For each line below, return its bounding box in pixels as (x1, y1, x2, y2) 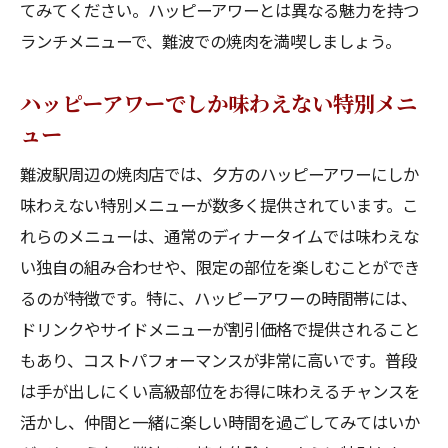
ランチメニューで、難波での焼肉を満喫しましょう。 (20, 29, 401, 53)
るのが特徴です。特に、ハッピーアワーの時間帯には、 (20, 286, 417, 310)
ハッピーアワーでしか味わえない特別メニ (20, 87, 417, 118)
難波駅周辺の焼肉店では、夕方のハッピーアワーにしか (20, 162, 419, 186)
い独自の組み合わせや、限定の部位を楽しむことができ (20, 255, 420, 279)
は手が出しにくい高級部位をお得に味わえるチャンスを (20, 379, 420, 403)
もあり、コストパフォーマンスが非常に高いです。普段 (20, 348, 417, 372)
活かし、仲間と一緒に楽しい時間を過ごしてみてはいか (20, 410, 420, 434)
